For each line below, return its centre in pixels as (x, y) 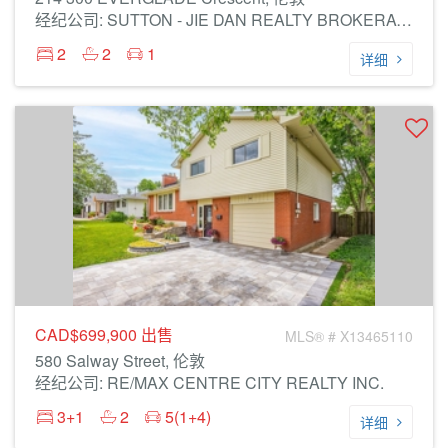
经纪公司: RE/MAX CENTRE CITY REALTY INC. (209, 382)
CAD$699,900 (88, 334)
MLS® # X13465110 (349, 336)
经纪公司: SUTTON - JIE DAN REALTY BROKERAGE (404, 19)
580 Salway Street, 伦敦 (120, 360)
